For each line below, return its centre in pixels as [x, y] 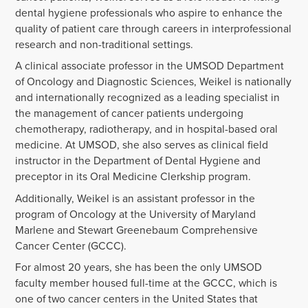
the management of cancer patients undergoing [130, 113]
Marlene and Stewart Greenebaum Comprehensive [137, 230]
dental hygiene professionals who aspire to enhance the [149, 13]
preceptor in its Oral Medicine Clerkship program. [135, 177]
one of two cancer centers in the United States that [137, 298]
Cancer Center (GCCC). [71, 245]
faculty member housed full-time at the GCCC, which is [146, 283]
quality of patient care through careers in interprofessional [154, 29]
